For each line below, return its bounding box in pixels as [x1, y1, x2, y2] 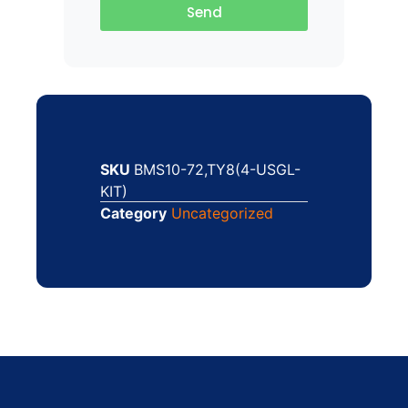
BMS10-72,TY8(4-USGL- [134, 159, 301, 178]
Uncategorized [171, 203, 273, 222]
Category [100, 203, 167, 222]
